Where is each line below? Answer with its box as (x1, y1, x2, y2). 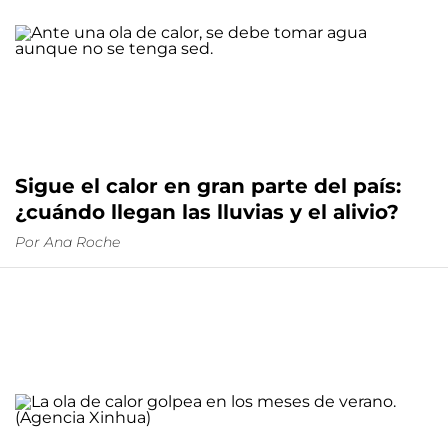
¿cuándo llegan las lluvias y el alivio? (15, 200, 399, 225)
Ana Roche (44, 233, 120, 252)
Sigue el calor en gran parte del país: (15, 174, 401, 199)
